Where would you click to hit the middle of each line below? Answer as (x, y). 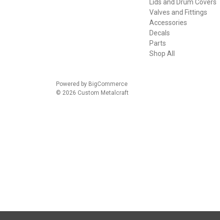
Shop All (162, 54)
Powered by (72, 84)
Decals (159, 33)
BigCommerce (108, 84)
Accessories (168, 23)
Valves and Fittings (178, 13)
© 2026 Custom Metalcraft (92, 93)
